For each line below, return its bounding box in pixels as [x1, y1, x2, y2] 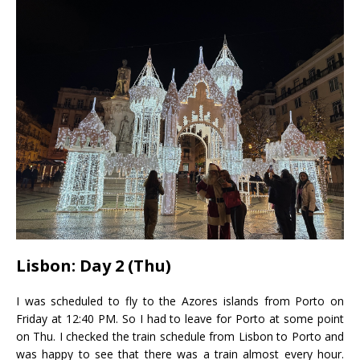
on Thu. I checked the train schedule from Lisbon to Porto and [16, 329, 344, 345]
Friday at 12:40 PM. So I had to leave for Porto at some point [16, 311, 344, 327]
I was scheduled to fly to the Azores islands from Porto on [16, 293, 344, 309]
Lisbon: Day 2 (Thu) [16, 255, 171, 277]
